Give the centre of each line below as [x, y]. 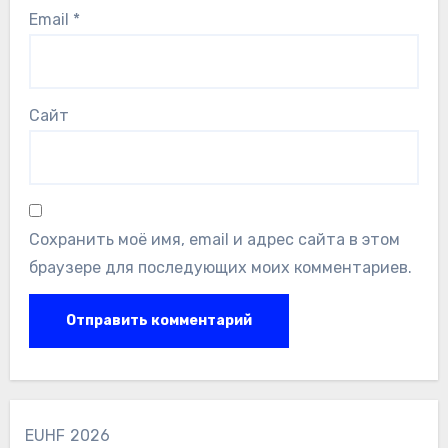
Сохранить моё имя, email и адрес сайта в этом [214, 239]
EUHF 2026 [67, 436]
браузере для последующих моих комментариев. [220, 267]
